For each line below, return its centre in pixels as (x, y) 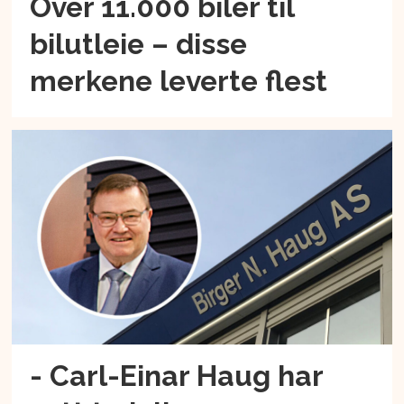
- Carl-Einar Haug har (177, 376)
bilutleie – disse (139, 44)
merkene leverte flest (179, 81)
